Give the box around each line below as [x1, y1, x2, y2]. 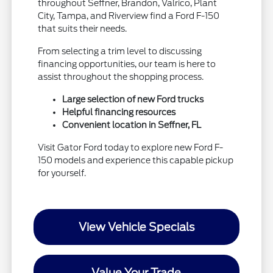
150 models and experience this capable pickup [38, 155, 234, 165]
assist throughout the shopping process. [38, 71, 204, 82]
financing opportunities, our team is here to [38, 58, 216, 69]
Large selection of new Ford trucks [62, 94, 204, 104]
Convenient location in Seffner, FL [62, 119, 202, 130]
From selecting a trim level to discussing [38, 46, 202, 56]
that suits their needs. [38, 23, 127, 34]
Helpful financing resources [62, 107, 176, 117]
